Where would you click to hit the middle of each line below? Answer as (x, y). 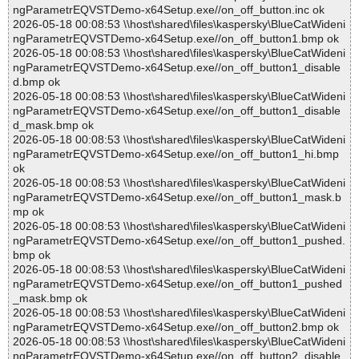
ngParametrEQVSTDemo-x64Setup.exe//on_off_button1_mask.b (177, 198)
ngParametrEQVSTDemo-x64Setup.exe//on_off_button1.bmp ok (176, 39)
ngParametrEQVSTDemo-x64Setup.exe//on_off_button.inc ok (169, 10)
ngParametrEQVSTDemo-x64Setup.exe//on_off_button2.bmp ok (176, 327)
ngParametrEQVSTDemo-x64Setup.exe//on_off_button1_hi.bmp (176, 154)
